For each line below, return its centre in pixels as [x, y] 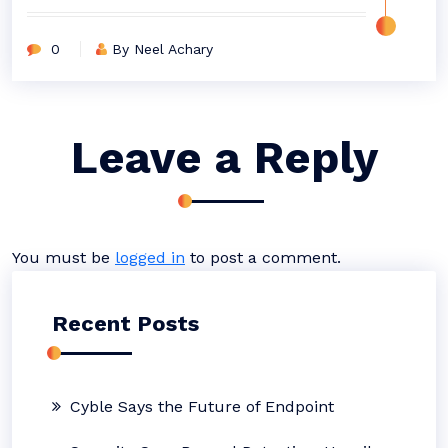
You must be [63, 257]
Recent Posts [125, 323]
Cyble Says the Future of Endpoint [202, 406]
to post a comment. [263, 257]
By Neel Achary [162, 49]
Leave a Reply [224, 157]
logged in [150, 257]
